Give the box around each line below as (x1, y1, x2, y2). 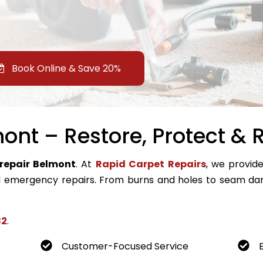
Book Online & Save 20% (9, 62, 121, 76)
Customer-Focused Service (61, 239, 188, 253)
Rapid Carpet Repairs (95, 157, 206, 171)
